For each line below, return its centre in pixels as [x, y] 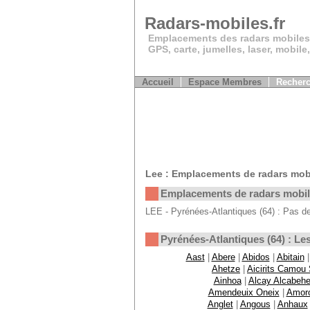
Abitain [290, 257]
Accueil [157, 82]
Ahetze [226, 268]
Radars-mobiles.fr [215, 23]
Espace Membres [225, 82]
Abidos [256, 257]
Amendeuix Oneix [244, 292]
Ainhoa [227, 280]
